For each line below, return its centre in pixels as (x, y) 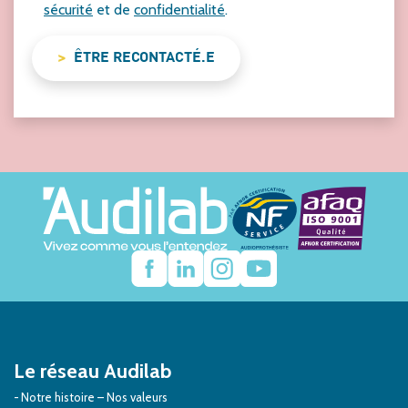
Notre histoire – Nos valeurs (94, 397)
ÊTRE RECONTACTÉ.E (144, 59)
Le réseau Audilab (92, 371)
